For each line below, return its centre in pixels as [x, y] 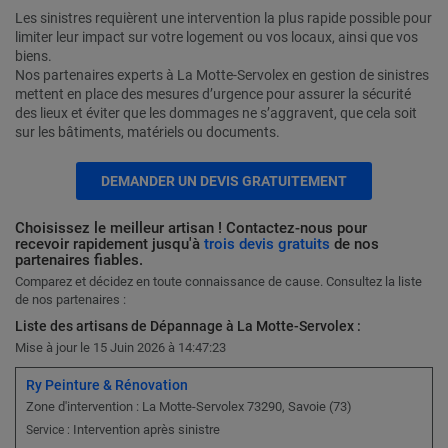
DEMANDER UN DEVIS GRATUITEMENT [224, 181]
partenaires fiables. [79, 260]
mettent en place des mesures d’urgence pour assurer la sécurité [213, 94]
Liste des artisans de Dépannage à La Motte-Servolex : [188, 326]
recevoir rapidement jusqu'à [109, 244]
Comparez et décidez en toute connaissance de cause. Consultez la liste [218, 282]
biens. [33, 56]
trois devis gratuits [267, 244]
